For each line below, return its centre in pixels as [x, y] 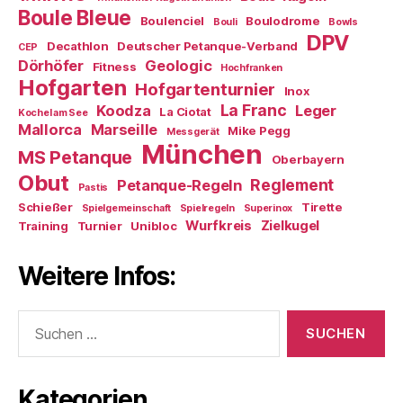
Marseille [124, 130]
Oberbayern [308, 160]
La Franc [253, 111]
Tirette [322, 207]
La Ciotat [185, 112]
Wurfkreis [219, 226]
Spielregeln [207, 209]
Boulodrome [283, 21]
